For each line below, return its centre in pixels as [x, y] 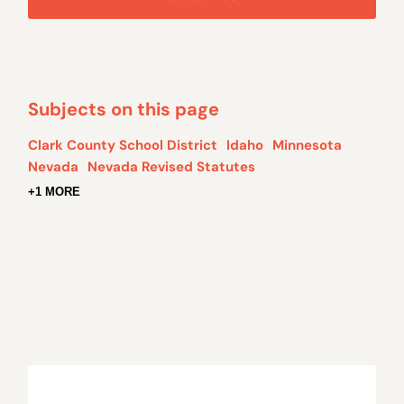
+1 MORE [55, 191]
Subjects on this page [124, 109]
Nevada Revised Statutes [172, 166]
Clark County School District [123, 145]
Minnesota [308, 145]
